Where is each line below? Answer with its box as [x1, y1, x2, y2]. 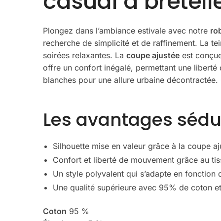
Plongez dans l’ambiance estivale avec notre [43, 25, 211, 36]
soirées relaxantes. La [43, 50, 127, 60]
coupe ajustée [126, 50, 180, 60]
